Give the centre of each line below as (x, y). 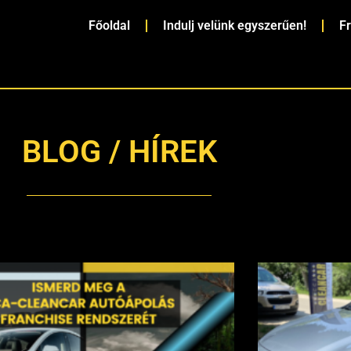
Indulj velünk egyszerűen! (234, 25)
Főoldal (109, 25)
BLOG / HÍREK (119, 152)
